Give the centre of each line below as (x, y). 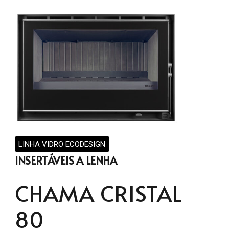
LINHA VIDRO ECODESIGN (62, 144)
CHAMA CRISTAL (98, 193)
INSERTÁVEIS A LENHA (66, 161)
